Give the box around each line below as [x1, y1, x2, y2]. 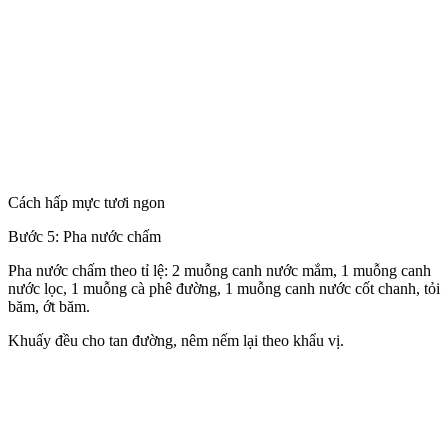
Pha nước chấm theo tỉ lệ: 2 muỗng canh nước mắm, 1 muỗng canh [8, 262, 431, 280]
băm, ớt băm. [8, 298, 90, 316]
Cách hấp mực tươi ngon [8, 194, 165, 212]
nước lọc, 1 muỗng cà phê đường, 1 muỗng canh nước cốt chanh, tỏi [8, 280, 440, 298]
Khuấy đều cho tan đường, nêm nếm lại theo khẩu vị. [8, 332, 344, 350]
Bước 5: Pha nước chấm [8, 228, 161, 246]
